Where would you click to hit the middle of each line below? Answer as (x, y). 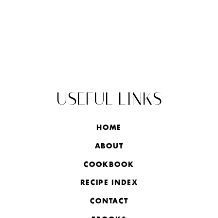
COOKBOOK (109, 165)
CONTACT (109, 202)
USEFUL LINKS (109, 99)
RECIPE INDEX (109, 183)
